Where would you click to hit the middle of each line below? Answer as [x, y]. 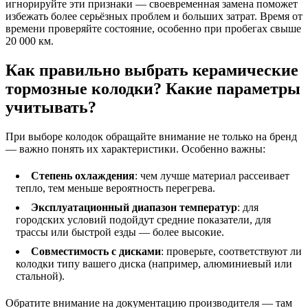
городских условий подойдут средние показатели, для [143, 219]
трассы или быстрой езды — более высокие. [120, 232]
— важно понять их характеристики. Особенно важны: [135, 148]
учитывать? [51, 107]
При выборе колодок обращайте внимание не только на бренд [151, 136]
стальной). [40, 276]
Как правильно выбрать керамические [152, 70]
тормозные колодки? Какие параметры [153, 88]
